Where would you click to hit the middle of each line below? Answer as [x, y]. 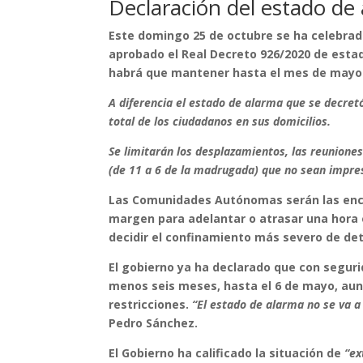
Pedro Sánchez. [154, 323]
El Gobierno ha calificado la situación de [227, 353]
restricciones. [151, 305]
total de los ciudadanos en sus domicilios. [220, 122]
